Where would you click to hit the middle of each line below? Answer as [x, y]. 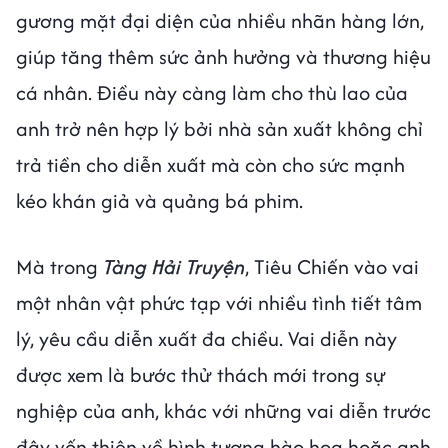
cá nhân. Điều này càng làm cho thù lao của [212, 93]
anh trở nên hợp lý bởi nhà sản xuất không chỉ [219, 129]
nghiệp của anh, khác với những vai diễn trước [223, 411]
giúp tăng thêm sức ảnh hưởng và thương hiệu [223, 57]
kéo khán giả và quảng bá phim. [159, 201]
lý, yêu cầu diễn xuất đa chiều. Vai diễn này [206, 339]
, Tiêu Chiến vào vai [332, 267]
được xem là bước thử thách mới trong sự [201, 375]
